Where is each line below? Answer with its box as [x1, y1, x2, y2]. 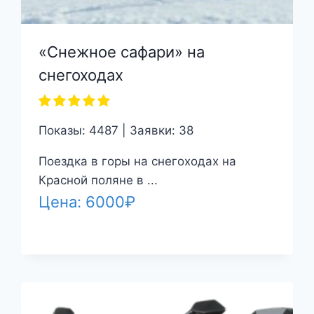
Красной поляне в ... [38, 172, 158, 187]
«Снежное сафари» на [38, 42, 205, 61]
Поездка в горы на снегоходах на [38, 153, 236, 168]
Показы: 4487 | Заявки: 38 [38, 123, 193, 137]
